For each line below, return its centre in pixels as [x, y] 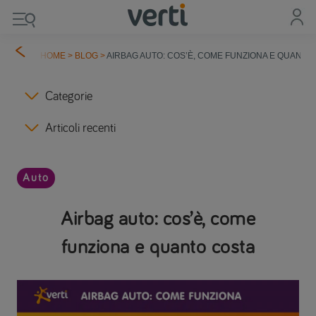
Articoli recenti [80, 128]
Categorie [69, 96]
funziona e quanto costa [158, 247]
